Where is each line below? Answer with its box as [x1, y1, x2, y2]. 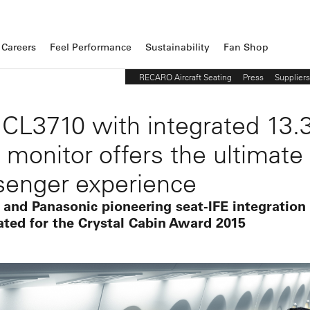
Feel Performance [50, 40, 131, 53]
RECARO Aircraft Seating [139, 71, 232, 82]
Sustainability [145, 40, 210, 53]
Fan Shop [224, 40, 268, 53]
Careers [1, 40, 36, 53]
